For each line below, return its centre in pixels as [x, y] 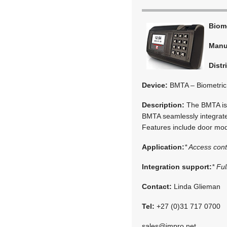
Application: [163, 147]
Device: [155, 85]
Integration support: [177, 166]
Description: [163, 105]
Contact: [157, 186]
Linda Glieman [196, 186]
